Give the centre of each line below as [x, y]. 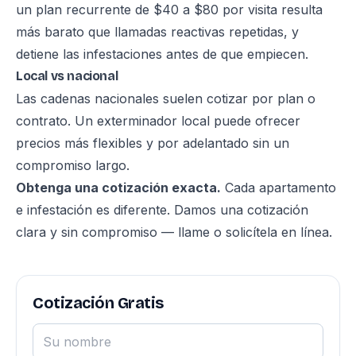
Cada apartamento [279, 188]
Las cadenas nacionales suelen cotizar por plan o [166, 99]
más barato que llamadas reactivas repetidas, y [157, 32]
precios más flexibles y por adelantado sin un [153, 143]
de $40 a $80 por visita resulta [227, 10]
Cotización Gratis [98, 303]
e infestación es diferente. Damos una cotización [162, 210]
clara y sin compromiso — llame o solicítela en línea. [174, 232]
